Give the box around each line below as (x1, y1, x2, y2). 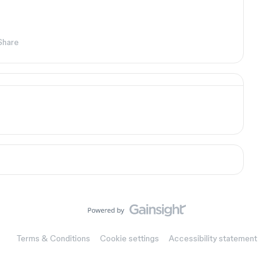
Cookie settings (99, 233, 159, 243)
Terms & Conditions (16, 233, 90, 243)
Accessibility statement (168, 233, 257, 243)
